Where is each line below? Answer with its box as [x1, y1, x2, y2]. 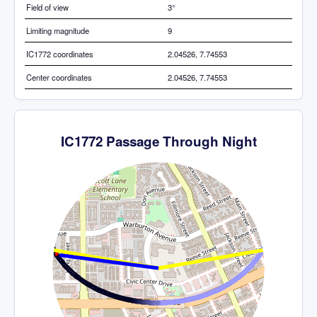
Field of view [26, 1, 69, 13]
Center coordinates [26, 71, 92, 83]
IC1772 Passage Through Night [60, 132, 257, 151]
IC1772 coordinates [26, 48, 93, 60]
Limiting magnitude [26, 25, 89, 37]
